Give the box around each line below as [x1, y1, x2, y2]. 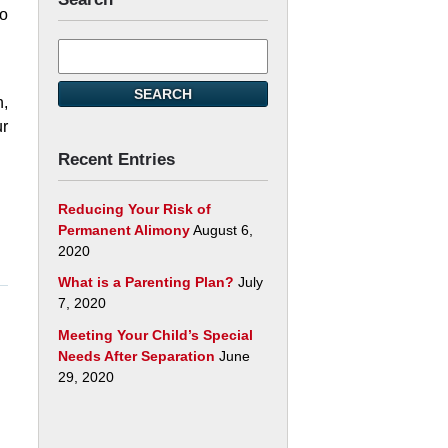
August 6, [193, 221, 253, 238]
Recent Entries [58, 149, 175, 169]
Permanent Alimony [58, 221, 190, 238]
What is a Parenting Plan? [58, 274, 234, 290]
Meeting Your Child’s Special [58, 326, 253, 343]
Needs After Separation [58, 347, 215, 364]
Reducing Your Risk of [58, 200, 211, 217]
